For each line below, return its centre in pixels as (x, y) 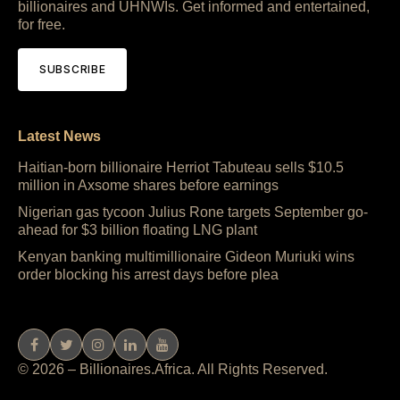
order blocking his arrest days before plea (148, 275)
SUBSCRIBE (73, 69)
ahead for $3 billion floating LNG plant (137, 230)
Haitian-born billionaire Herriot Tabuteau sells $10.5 (181, 168)
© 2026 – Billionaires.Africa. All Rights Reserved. (173, 370)
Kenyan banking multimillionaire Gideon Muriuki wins (186, 257)
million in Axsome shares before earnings (148, 186)
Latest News (59, 137)
